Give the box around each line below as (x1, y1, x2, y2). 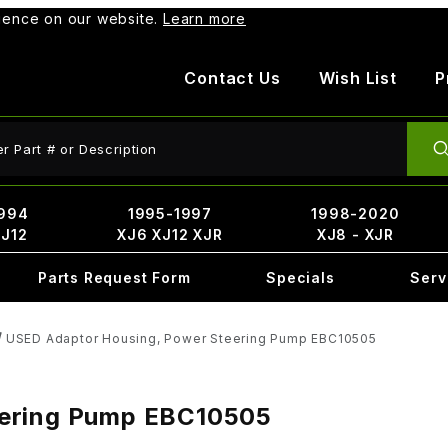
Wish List (318, 68, 397, 88)
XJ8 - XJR (316, 226, 394, 243)
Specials (266, 269, 335, 286)
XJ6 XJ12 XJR (117, 226, 223, 243)
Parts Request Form (37, 269, 191, 286)
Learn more (163, 10, 247, 27)
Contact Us (184, 68, 281, 88)
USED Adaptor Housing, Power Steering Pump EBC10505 (5, 331, 377, 346)
